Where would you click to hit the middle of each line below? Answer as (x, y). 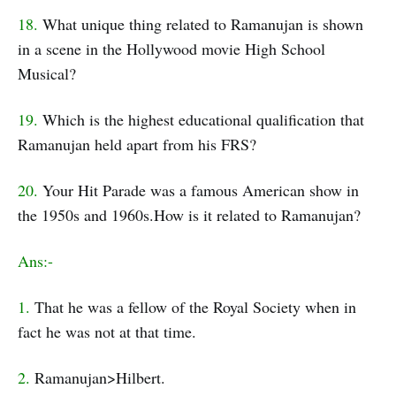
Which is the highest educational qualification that (201, 120)
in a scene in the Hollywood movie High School (171, 49)
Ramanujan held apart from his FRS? (137, 145)
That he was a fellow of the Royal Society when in (193, 307)
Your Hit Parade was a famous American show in (198, 190)
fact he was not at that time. (107, 332)
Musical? (47, 74)
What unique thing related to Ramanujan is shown (201, 24)
